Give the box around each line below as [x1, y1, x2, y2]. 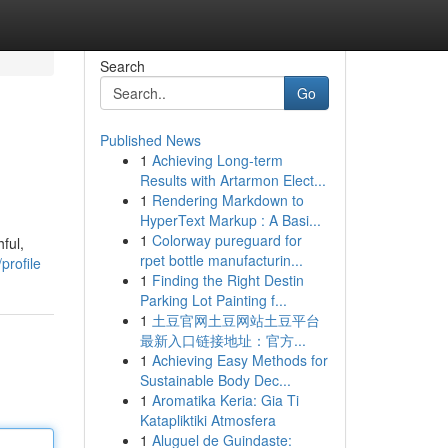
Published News [99, 130, 201, 150]
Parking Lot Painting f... [139, 290, 287, 310]
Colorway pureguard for [151, 230, 302, 250]
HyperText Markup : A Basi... [139, 210, 321, 230]
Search [99, 56, 145, 76]
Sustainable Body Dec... [139, 370, 291, 390]
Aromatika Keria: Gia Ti [151, 390, 299, 410]
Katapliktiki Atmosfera [139, 410, 276, 430]
